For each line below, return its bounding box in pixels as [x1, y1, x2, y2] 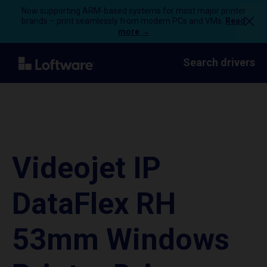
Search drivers [183, 56, 255, 69]
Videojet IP [12, 151, 161, 185]
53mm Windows [12, 222, 229, 257]
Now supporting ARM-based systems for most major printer [21, 6, 246, 15]
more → [117, 27, 150, 36]
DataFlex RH [12, 187, 176, 221]
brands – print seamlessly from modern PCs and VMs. [21, 16, 225, 26]
